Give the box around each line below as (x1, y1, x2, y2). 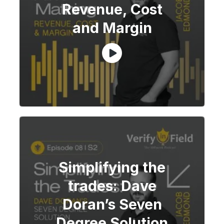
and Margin (72, 18, 152, 36)
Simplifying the (58, 158, 165, 176)
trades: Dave (67, 176, 156, 194)
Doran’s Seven (62, 195, 162, 213)
